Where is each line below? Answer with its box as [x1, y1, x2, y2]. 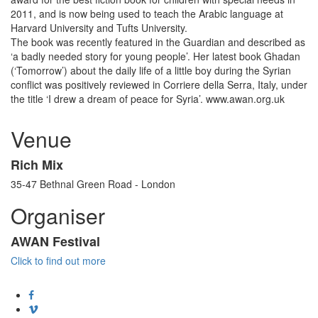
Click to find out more [11, 253, 106, 268]
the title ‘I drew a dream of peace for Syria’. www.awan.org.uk [11, 91, 285, 106]
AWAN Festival [11, 231, 100, 251]
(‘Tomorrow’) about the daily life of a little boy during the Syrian [11, 62, 291, 77]
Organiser [11, 199, 105, 231]
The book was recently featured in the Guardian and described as [11, 34, 305, 49]
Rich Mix [11, 155, 63, 174]
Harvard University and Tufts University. [11, 20, 187, 35]
